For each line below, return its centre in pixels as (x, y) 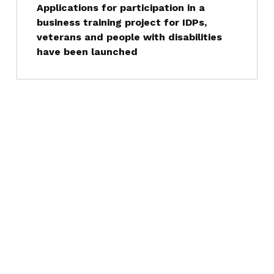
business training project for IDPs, (121, 23)
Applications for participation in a (120, 8)
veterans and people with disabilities (129, 37)
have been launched (87, 52)
